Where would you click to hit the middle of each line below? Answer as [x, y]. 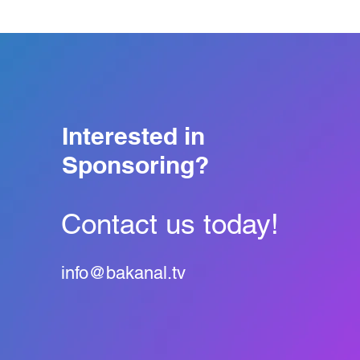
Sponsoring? [135, 164]
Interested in [133, 135]
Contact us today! [170, 223]
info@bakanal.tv [123, 272]
